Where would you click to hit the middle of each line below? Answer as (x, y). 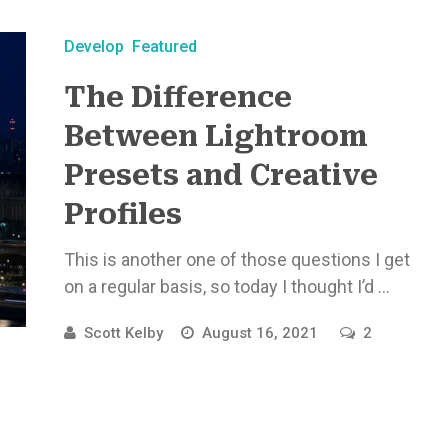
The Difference (177, 97)
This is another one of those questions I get (236, 259)
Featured (164, 46)
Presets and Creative (220, 175)
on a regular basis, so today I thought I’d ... (226, 286)
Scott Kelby (123, 333)
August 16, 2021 (261, 333)
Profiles (122, 214)
